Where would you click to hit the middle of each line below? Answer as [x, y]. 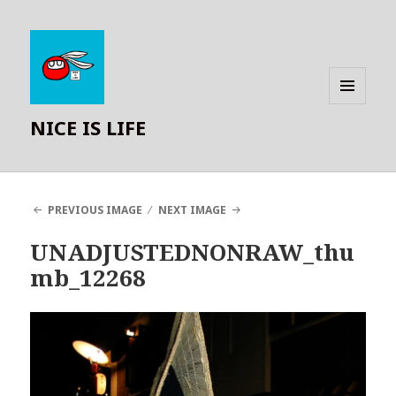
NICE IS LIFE [88, 128]
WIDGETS [355, 141]
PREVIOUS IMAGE [95, 210]
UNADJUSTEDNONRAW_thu [193, 252]
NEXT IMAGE [193, 210]
